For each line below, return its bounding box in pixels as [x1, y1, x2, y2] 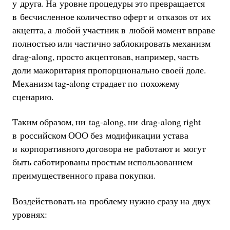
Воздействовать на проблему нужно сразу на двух [12, 194, 210, 207]
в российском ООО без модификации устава [12, 129, 188, 142]
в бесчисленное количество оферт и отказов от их [12, 10, 211, 23]
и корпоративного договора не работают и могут [12, 142, 206, 155]
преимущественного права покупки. [12, 169, 156, 182]
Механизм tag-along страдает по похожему [12, 76, 180, 89]
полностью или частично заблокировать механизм [12, 36, 210, 49]
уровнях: [12, 207, 47, 220]
